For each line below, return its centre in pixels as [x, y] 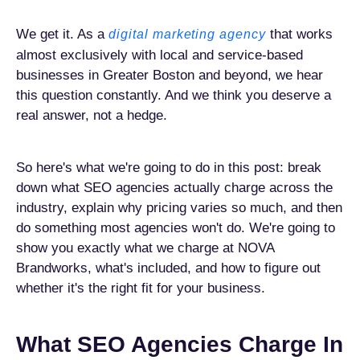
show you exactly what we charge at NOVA [145, 248]
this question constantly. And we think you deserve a [174, 95]
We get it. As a [62, 34]
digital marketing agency [188, 34]
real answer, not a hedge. [92, 115]
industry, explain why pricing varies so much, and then [179, 208]
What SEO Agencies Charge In [180, 344]
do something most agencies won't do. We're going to [176, 228]
